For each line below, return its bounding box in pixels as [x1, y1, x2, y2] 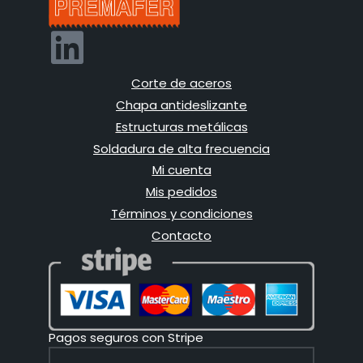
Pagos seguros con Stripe [49, 329, 203, 347]
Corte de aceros [131, 75, 232, 92]
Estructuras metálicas [115, 118, 248, 136]
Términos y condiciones [110, 205, 253, 223]
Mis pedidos [146, 183, 217, 201]
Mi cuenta [152, 161, 211, 179]
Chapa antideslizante [116, 96, 247, 114]
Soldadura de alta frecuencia [93, 140, 270, 158]
